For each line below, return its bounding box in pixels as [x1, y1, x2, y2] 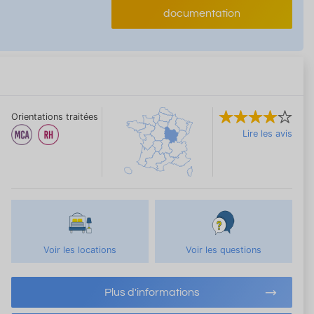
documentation [163, 7, 240, 19]
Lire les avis [243, 128, 292, 139]
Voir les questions [185, 244, 261, 255]
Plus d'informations [104, 286, 200, 298]
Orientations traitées [11, 111, 98, 122]
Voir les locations [43, 244, 117, 255]
